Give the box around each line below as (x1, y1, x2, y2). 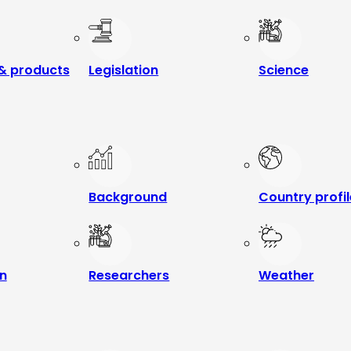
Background (89, 188, 168, 206)
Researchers (89, 266, 170, 284)
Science (258, 61, 309, 79)
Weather (258, 266, 314, 284)
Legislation (89, 61, 159, 79)
